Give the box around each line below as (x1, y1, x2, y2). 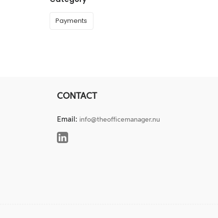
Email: (57, 115, 79, 124)
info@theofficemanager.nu (79, 115, 160, 124)
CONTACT (57, 91, 97, 101)
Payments (55, 16, 88, 25)
